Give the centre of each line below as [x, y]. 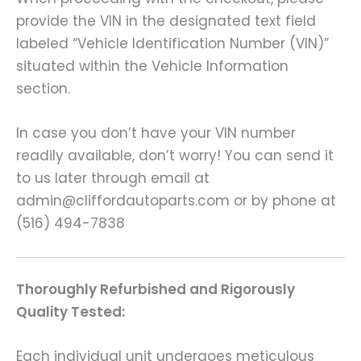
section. [43, 89]
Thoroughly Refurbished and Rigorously [156, 290]
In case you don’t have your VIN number [156, 133]
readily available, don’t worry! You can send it [175, 156]
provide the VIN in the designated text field [166, 21]
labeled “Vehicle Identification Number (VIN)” [172, 44]
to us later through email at [113, 178]
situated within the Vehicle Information [152, 66]
